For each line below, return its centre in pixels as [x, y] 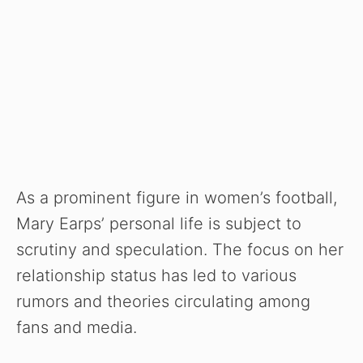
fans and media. [77, 328]
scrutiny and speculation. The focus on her [180, 250]
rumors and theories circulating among [163, 302]
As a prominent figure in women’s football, [177, 198]
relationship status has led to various [156, 276]
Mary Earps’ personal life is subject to [159, 224]
